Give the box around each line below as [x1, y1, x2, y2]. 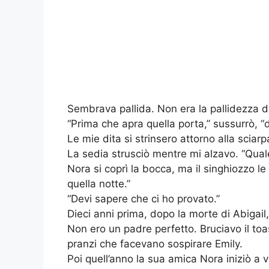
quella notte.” [67, 178, 130, 190]
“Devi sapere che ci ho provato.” [67, 193, 220, 205]
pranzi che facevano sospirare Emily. [67, 238, 243, 250]
